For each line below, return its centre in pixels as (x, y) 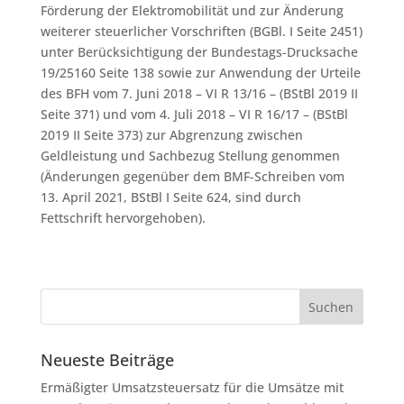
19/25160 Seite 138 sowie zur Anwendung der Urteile (200, 73)
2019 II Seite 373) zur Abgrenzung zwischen (171, 135)
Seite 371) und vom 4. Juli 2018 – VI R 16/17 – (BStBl (194, 114)
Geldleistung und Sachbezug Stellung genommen (190, 156)
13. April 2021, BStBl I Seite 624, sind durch (170, 197)
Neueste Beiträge (107, 360)
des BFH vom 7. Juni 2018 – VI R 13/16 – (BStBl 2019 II (199, 93)
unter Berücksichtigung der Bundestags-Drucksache (199, 52)
